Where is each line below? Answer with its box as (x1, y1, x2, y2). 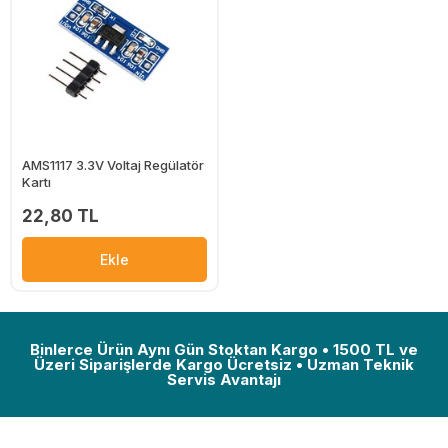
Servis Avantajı (167, 369, 281, 389)
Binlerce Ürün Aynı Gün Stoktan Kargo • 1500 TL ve (30, 339, 418, 359)
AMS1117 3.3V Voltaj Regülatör (22, 157, 204, 174)
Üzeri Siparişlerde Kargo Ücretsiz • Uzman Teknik (34, 354, 414, 374)
